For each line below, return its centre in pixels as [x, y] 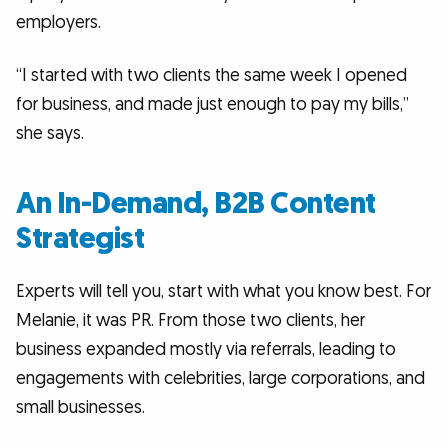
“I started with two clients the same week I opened [211, 76]
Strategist [80, 239]
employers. [58, 22]
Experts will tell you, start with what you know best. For [223, 292]
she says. [54, 134]
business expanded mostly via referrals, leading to [206, 350]
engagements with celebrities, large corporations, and [220, 379]
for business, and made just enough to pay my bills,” [212, 105]
